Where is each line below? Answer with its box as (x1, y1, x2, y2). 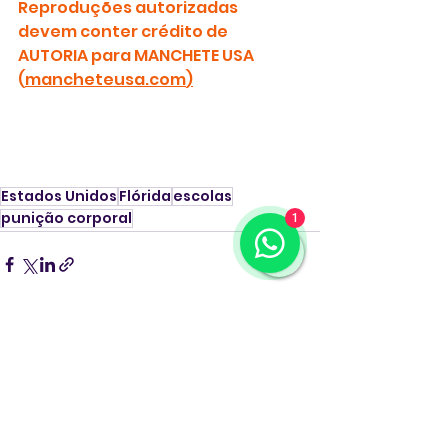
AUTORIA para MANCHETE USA (18, 43, 257, 67)
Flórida (119, 185, 171, 206)
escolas (173, 185, 232, 206)
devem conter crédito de (18, 19, 231, 43)
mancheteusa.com (25, 67, 186, 91)
